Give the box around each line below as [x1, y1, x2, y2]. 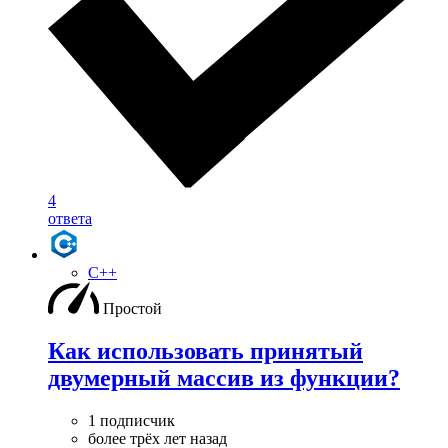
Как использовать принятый [48, 337, 363, 364]
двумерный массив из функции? [48, 364, 400, 391]
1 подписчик [88, 411, 175, 429]
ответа [48, 210, 92, 228]
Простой [103, 300, 162, 318]
